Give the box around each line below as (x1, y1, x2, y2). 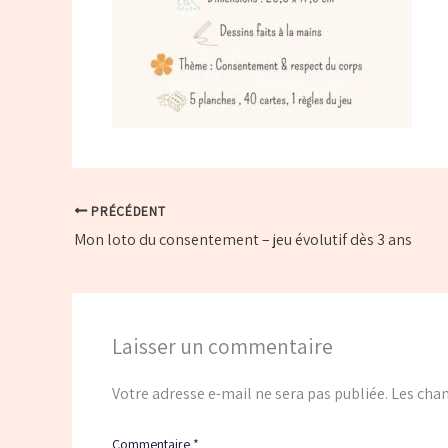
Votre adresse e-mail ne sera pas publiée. (112, 383, 388, 405)
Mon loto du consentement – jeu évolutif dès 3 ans (74, 228, 412, 250)
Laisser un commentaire (112, 331, 333, 360)
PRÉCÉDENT (87, 201, 166, 220)
